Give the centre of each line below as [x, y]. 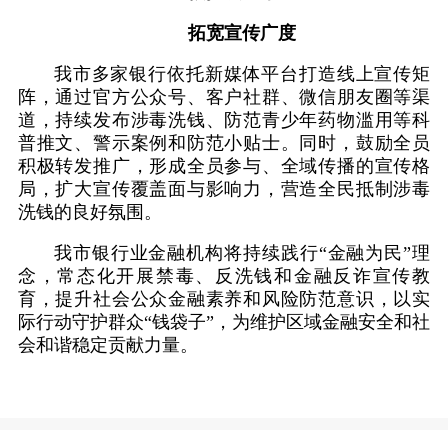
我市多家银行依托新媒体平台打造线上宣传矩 [242, 74]
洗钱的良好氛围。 [89, 212]
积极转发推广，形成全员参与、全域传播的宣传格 [224, 166]
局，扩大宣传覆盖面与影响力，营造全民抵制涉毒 [224, 189]
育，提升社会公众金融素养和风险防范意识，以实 [224, 299]
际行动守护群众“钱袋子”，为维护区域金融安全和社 [224, 322]
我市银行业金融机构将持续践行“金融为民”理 [242, 253]
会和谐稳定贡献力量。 [107, 345]
